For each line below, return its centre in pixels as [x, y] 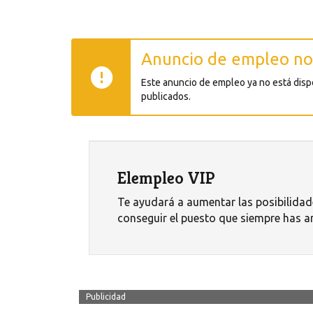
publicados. [166, 97]
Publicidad [106, 297]
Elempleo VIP [166, 179]
